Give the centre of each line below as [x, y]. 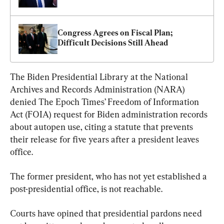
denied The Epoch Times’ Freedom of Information [105, 101]
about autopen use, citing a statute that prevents [102, 126]
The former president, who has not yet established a [109, 176]
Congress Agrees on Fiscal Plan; [115, 32]
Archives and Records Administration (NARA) [98, 89]
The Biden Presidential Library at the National [100, 76]
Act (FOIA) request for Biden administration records [110, 114]
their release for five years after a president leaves [105, 139]
